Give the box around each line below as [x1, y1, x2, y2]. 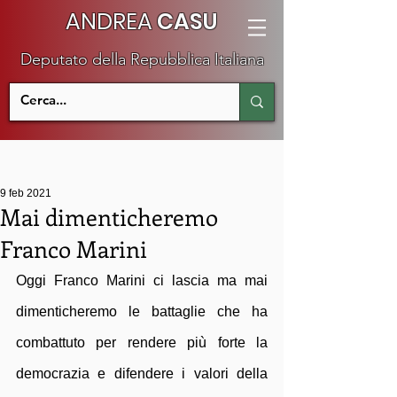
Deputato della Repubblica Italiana [19, 50, 264, 69]
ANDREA [65, 6, 152, 37]
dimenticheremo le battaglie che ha [16, 304, 268, 319]
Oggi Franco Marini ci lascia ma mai [16, 273, 268, 288]
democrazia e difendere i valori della [16, 366, 268, 381]
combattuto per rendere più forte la [16, 335, 268, 350]
